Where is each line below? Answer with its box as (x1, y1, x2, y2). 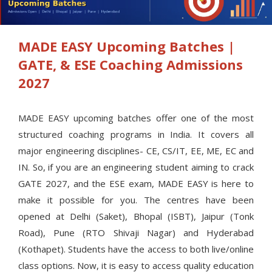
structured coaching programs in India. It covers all (18, 128, 254, 141)
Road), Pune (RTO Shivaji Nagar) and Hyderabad (18, 226, 254, 239)
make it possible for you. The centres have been (18, 194, 254, 206)
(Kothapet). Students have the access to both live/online (18, 243, 254, 256)
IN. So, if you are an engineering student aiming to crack (18, 161, 254, 174)
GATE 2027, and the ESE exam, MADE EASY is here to (18, 177, 254, 190)
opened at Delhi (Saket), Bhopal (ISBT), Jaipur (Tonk (18, 210, 254, 223)
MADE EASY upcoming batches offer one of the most (18, 112, 254, 124)
